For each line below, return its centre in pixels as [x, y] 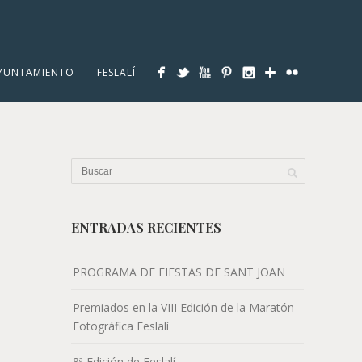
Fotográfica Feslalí [121, 326]
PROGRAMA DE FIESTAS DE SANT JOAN [179, 272]
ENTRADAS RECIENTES [146, 228]
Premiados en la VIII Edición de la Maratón [183, 308]
